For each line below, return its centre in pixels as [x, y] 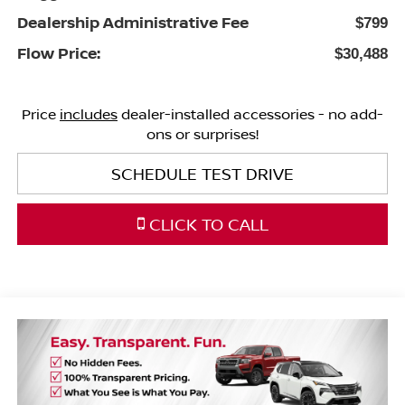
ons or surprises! [202, 134]
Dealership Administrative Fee [132, 23]
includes [89, 114]
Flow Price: [58, 53]
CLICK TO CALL [206, 225]
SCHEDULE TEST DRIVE [202, 174]
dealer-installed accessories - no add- [250, 114]
